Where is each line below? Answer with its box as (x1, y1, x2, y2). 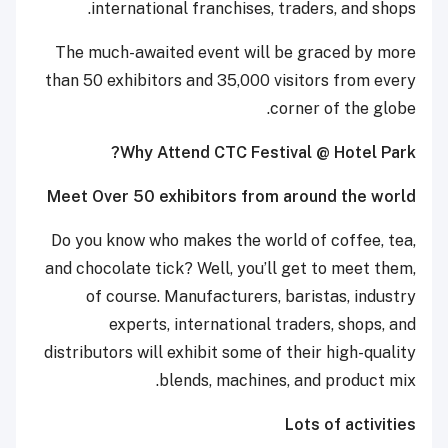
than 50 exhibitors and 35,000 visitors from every (45, 71, 416, 91)
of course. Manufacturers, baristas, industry (86, 287, 416, 307)
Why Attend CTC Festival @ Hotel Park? (120, 143, 416, 163)
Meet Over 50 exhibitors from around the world (47, 187, 416, 207)
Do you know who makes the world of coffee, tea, (51, 231, 416, 251)
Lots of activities (285, 415, 416, 435)
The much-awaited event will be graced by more (55, 43, 416, 63)
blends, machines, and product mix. (159, 371, 416, 391)
